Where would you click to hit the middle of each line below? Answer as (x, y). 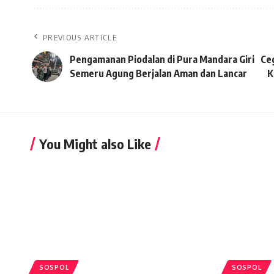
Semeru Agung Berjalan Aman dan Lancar (158, 74)
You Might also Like (95, 144)
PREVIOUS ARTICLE (80, 38)
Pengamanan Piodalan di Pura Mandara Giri (162, 60)
